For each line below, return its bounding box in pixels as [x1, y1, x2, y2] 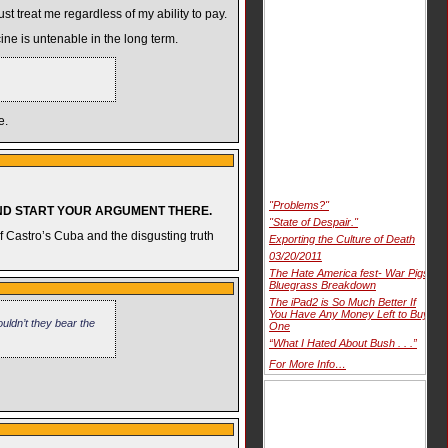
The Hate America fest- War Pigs [269, 266, 429, 279]
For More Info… [269, 357, 346, 370]
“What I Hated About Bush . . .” [269, 336, 417, 349]
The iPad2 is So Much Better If [269, 295, 416, 308]
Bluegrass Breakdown [269, 278, 376, 291]
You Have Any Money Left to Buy [269, 307, 429, 320]
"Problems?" [269, 198, 329, 211]
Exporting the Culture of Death [269, 232, 415, 245]
